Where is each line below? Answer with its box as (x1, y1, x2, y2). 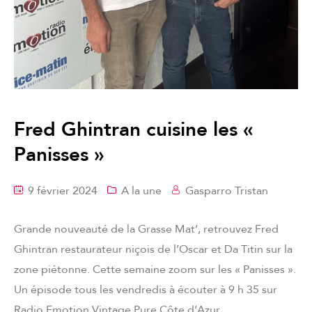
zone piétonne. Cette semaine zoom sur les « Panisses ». (14, 261, 296, 277)
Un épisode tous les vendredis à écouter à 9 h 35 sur (14, 281, 277, 297)
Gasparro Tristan (185, 182, 268, 198)
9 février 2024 (25, 182, 97, 198)
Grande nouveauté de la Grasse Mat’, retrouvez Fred (14, 221, 279, 237)
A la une (121, 182, 162, 198)
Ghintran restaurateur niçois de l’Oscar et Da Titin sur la (14, 241, 292, 257)
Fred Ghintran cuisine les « (14, 116, 253, 143)
